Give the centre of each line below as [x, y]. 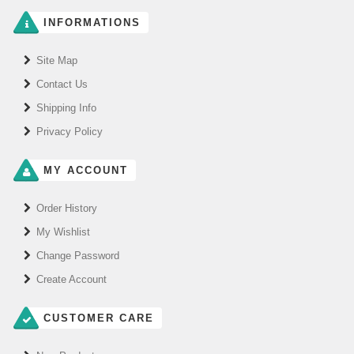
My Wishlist [63, 232]
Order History [67, 209]
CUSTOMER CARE [96, 318]
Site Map [57, 61]
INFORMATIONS [90, 23]
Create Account [72, 280]
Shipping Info [66, 108]
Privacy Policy [70, 132]
